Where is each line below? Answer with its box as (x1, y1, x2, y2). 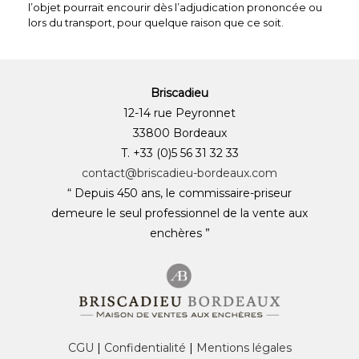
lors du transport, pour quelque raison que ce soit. (28, 15, 284, 29)
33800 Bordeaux (132, 125, 227, 140)
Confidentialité (103, 340, 186, 355)
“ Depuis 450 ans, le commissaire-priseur (67, 185, 292, 200)
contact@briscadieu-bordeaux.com (82, 165, 277, 180)
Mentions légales (196, 340, 292, 355)
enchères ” (149, 225, 210, 240)
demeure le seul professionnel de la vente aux (51, 205, 308, 220)
